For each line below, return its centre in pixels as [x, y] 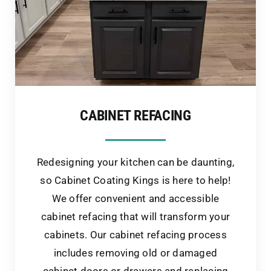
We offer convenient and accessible [135, 198]
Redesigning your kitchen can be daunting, [135, 162]
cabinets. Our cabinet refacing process [135, 234]
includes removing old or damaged [135, 253]
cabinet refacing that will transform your [135, 216]
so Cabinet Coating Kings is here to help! [135, 180]
